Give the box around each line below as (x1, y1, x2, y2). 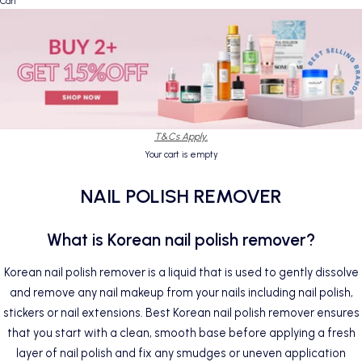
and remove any (9, 285, 99, 301)
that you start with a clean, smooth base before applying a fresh (6, 326, 356, 341)
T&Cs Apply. (154, 131, 208, 143)
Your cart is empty (144, 149, 218, 160)
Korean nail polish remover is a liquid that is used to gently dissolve (3, 265, 359, 280)
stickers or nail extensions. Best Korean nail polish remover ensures (2, 305, 360, 321)
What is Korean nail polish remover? (47, 229, 315, 250)
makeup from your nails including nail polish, (117, 285, 353, 301)
